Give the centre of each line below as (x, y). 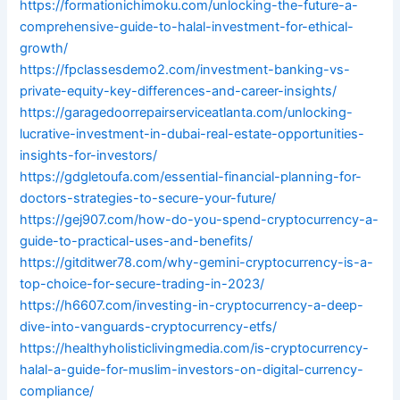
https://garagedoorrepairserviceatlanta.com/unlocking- (187, 113)
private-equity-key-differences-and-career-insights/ (179, 92)
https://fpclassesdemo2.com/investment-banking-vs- (185, 70)
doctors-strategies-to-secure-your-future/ (148, 199)
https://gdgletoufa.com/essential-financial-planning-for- (191, 177)
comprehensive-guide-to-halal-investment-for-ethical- (187, 27)
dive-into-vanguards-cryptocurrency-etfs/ (149, 327)
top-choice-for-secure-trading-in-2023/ (142, 284)
